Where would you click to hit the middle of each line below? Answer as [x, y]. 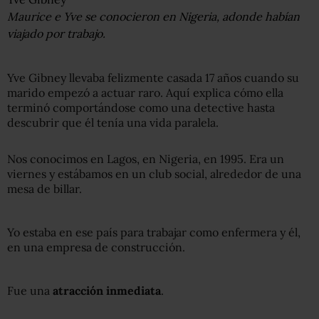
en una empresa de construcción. [96, 247]
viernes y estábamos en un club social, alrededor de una [154, 174]
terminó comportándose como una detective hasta [141, 108]
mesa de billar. [45, 189]
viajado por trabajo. [56, 33]
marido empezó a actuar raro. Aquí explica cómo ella [145, 93]
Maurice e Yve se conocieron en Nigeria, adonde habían [153, 16]
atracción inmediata [107, 291]
